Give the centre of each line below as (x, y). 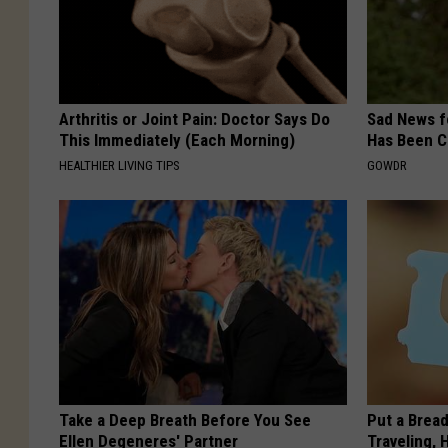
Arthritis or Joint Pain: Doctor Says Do (194, 118)
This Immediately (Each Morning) (177, 139)
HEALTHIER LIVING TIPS (119, 165)
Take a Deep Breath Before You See (185, 419)
